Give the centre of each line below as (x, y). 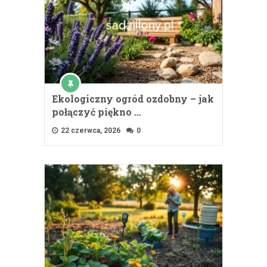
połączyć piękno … (96, 111)
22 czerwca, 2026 (90, 130)
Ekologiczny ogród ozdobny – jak (133, 98)
